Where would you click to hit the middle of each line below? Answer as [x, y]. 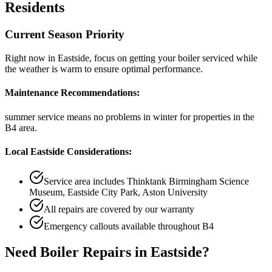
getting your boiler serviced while [193, 58]
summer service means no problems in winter [91, 117]
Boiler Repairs [86, 252]
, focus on [109, 58]
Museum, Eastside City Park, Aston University [118, 192]
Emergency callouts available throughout [123, 226]
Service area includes [85, 182]
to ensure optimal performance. [142, 69]
